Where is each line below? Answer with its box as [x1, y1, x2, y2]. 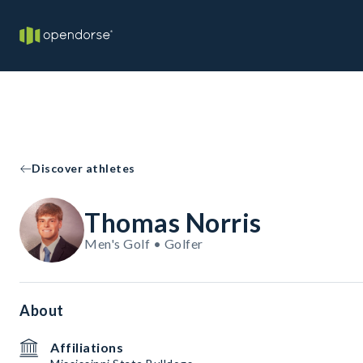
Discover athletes [32, 161, 135, 175]
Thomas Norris [84, 207, 262, 238]
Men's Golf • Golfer [84, 236, 203, 251]
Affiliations [50, 340, 123, 355]
